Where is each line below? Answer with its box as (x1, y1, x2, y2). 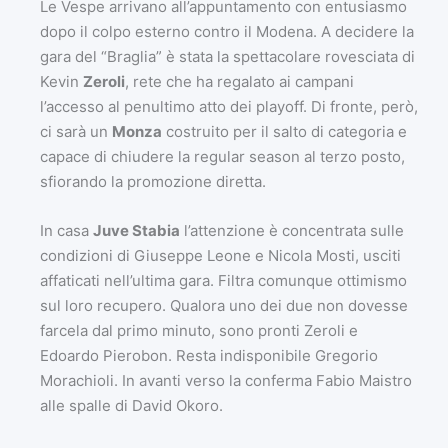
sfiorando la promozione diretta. (40, 171, 266, 191)
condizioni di (40, 245, 134, 265)
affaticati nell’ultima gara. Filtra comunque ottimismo (40, 270, 407, 290)
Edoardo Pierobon (40, 345, 168, 365)
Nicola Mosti (268, 245, 355, 265)
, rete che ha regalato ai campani (125, 71, 354, 91)
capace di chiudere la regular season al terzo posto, (40, 146, 405, 166)
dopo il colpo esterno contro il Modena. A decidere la (40, 21, 414, 41)
